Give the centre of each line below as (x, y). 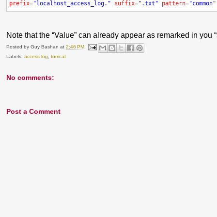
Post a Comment (34, 112)
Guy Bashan (45, 47)
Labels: (15, 57)
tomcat (59, 57)
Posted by (19, 47)
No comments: (31, 78)
